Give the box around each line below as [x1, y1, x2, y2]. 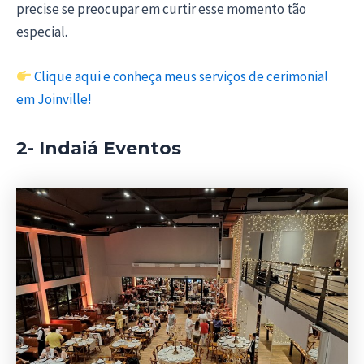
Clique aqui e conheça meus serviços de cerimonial [34, 67, 329, 85]
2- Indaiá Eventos [16, 136, 181, 159]
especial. [16, 22, 67, 41]
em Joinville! [16, 89, 92, 108]
